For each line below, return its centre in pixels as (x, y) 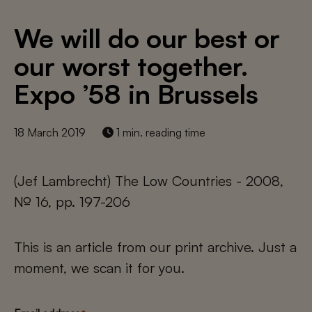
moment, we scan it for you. (99, 268)
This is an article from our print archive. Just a (155, 247)
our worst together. (131, 66)
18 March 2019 (50, 132)
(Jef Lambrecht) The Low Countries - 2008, (149, 181)
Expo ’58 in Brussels (136, 94)
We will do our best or (147, 38)
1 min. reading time (159, 132)
